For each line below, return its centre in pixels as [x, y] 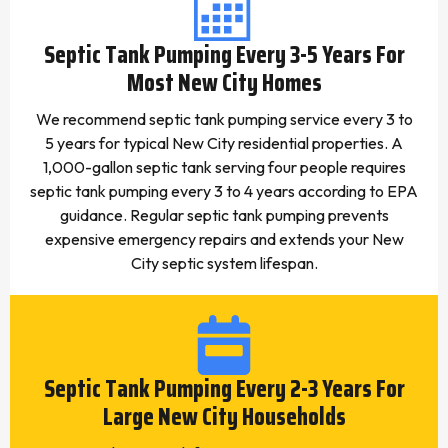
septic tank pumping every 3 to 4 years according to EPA [224, 191]
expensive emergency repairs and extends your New [224, 239]
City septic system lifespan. [224, 263]
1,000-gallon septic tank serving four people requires [224, 167]
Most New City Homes [224, 83]
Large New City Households [224, 417]
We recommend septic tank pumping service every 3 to [224, 119]
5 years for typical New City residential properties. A [224, 143]
